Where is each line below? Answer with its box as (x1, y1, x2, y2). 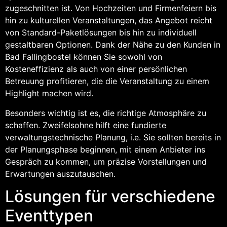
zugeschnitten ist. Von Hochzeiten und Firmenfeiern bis (5, 3, 216, 14)
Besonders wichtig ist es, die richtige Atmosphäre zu (5, 107, 206, 118)
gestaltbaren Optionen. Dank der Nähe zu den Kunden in (5, 40, 220, 50)
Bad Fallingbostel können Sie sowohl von (5, 52, 162, 62)
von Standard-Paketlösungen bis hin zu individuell (5, 27, 197, 38)
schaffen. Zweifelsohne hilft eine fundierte (5, 120, 166, 130)
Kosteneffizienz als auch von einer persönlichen (5, 64, 187, 74)
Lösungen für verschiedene (5, 186, 215, 207)
